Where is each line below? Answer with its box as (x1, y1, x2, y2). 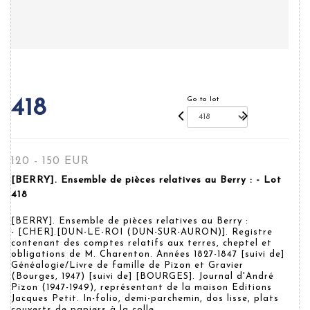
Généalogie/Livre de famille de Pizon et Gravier (11, 261, 244, 270)
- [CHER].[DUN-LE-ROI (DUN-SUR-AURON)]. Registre (11, 228, 273, 237)
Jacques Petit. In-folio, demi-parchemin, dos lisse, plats (11, 294, 279, 303)
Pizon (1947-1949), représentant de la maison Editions (11, 283, 272, 292)
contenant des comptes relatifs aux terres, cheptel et (11, 239, 272, 248)
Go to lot (187, 95, 220, 103)
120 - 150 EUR (11, 156, 89, 167)
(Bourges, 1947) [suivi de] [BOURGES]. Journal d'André (11, 272, 274, 281)
